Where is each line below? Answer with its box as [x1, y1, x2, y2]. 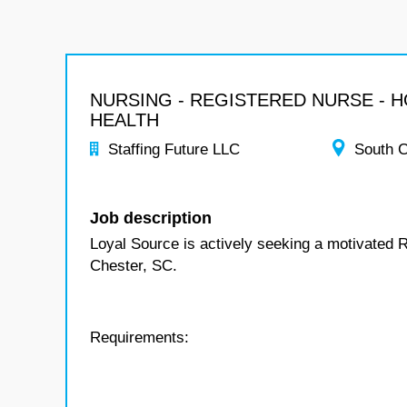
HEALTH [90, 110, 159, 130]
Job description [90, 209, 212, 227]
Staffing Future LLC [108, 141, 240, 158]
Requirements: [90, 329, 189, 346]
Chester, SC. [90, 257, 177, 274]
